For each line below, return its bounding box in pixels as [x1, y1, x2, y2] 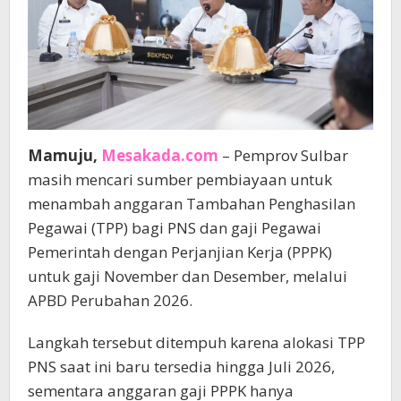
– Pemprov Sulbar [218, 145, 348, 166]
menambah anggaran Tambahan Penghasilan [28, 193, 355, 215]
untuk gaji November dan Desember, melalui [28, 266, 347, 287]
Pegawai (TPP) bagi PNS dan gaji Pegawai [28, 218, 321, 239]
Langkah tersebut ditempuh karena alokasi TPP [28, 332, 365, 354]
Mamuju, [28, 145, 101, 166]
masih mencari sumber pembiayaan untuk [28, 169, 332, 191]
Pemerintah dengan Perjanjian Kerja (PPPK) [28, 242, 332, 263]
